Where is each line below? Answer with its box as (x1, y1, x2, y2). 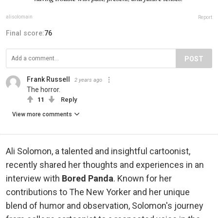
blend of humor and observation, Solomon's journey (6, 200, 203, 211)
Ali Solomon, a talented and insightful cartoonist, (6, 145, 190, 156)
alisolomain (6, 14, 33, 19)
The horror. (27, 85, 60, 93)
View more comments (12, 110, 72, 118)
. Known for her (113, 173, 172, 183)
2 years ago (74, 76, 102, 83)
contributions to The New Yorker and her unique (6, 186, 190, 197)
